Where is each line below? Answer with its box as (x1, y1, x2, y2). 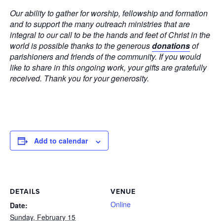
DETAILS (10, 187, 40, 196)
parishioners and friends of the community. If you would (10, 50, 201, 62)
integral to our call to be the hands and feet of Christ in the (10, 29, 210, 40)
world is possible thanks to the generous (10, 39, 152, 51)
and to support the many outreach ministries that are (10, 18, 190, 30)
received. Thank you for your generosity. (10, 72, 149, 84)
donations (152, 39, 190, 51)
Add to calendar (34, 136, 88, 146)
